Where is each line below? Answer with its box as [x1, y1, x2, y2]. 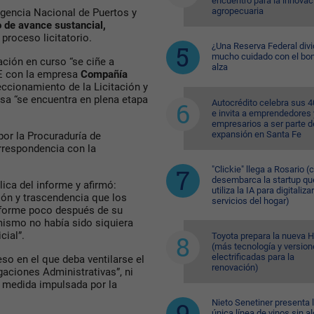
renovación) [211, 262, 259, 273]
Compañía [81, 68, 128, 81]
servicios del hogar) [211, 196, 289, 206]
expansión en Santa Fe [211, 129, 301, 139]
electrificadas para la [211, 252, 294, 262]
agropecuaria [211, 6, 264, 16]
